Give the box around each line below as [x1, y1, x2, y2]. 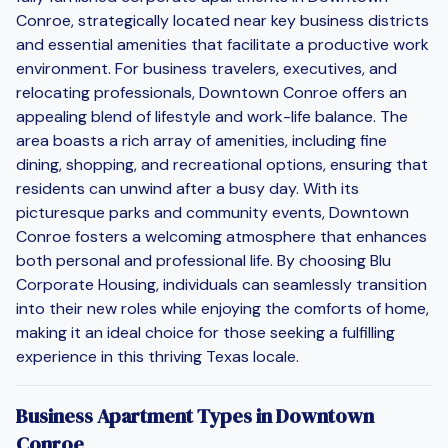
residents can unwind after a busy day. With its [16, 177, 359, 199]
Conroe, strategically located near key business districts [16, 9, 429, 31]
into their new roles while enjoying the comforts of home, [16, 297, 429, 319]
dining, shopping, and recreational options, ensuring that [16, 153, 428, 175]
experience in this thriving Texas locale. [16, 345, 299, 367]
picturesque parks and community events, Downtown [16, 201, 409, 223]
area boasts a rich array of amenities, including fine [16, 129, 387, 151]
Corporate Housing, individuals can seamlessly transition [16, 273, 427, 295]
